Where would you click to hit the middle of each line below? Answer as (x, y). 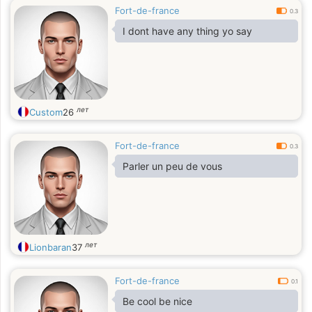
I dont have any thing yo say (187, 31)
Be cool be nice (157, 301)
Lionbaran (50, 247)
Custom (46, 112)
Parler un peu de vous (172, 166)
